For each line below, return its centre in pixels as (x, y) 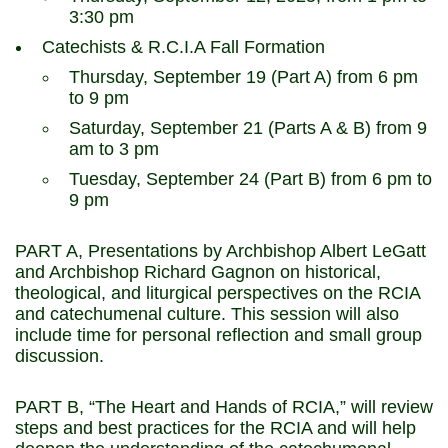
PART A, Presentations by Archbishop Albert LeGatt (220, 251)
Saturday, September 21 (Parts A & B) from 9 (248, 128)
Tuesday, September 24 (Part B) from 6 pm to (250, 179)
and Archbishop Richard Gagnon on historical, (198, 272)
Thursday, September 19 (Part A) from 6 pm (243, 77)
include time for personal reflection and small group (218, 335)
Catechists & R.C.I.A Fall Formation (183, 47)
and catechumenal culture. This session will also (207, 314)
